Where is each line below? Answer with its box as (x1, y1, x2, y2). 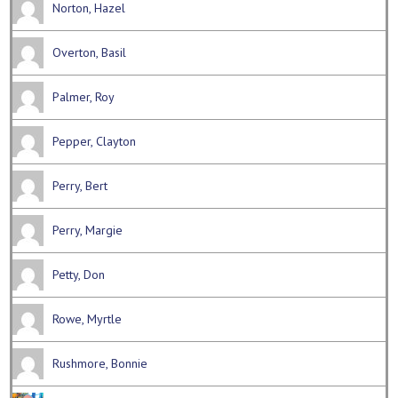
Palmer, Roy (52, 89, 115, 106)
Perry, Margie (52, 222, 123, 239)
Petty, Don (52, 267, 106, 283)
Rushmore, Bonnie (52, 355, 148, 372)
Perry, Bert (52, 178, 108, 195)
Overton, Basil (52, 44, 127, 61)
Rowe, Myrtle (52, 311, 123, 328)
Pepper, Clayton (52, 133, 137, 150)
